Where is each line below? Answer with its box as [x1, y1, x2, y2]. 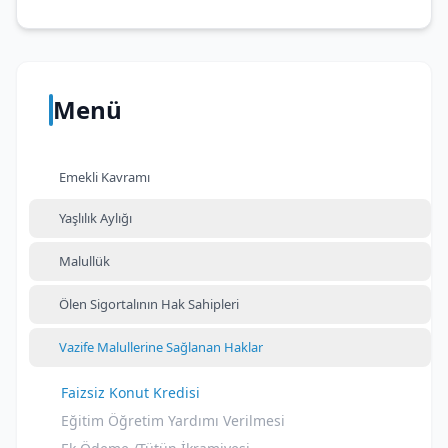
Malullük [59, 252, 110, 270]
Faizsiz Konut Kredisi [61, 383, 200, 402]
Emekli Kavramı [59, 168, 150, 186]
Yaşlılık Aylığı [59, 209, 132, 227]
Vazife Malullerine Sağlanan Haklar [59, 338, 263, 356]
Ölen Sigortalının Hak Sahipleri [59, 295, 239, 313]
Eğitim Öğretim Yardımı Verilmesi [61, 411, 285, 430]
